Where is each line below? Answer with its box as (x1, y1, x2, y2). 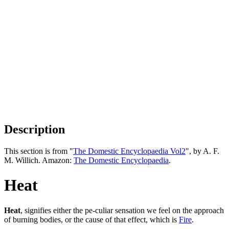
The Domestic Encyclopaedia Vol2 (73, 146, 186, 155)
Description (4, 122, 65, 136)
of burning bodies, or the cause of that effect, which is (4, 215, 179, 224)
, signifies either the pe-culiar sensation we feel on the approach (20, 205, 224, 215)
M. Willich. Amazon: (4, 155, 74, 165)
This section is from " (4, 146, 73, 155)
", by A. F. (186, 146, 219, 155)
